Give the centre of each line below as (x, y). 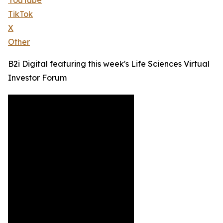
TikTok (20, 14)
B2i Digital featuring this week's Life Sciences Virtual (109, 64)
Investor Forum (37, 78)
